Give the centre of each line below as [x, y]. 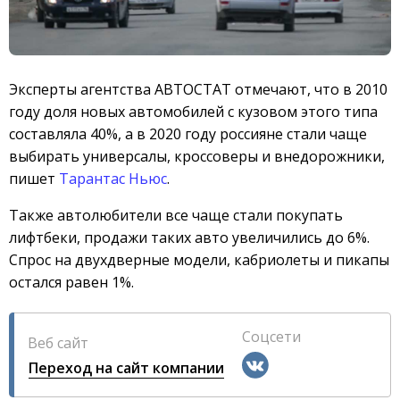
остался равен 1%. [71, 282]
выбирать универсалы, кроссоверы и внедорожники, [197, 156]
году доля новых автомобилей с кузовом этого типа [193, 111]
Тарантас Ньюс [113, 178]
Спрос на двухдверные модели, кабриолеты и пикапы [199, 259]
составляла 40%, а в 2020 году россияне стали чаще [188, 133]
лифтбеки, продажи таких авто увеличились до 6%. [189, 237]
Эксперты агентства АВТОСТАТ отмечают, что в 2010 [198, 89]
